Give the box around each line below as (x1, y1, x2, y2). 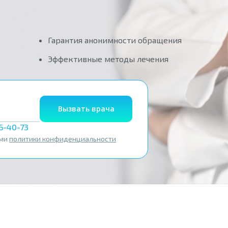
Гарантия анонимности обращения (47, 35, 182, 45)
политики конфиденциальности (9, 134, 116, 143)
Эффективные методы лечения (47, 54, 168, 64)
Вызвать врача (58, 104, 115, 113)
